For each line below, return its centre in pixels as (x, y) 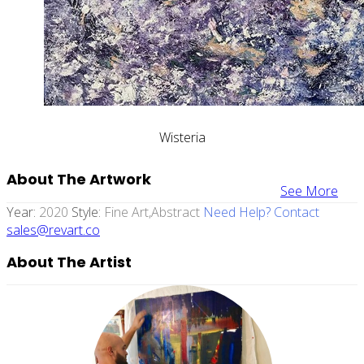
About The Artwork (79, 179)
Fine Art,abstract (154, 212)
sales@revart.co (53, 230)
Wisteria (182, 137)
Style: (88, 212)
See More (309, 191)
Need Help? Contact (261, 212)
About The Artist (69, 262)
